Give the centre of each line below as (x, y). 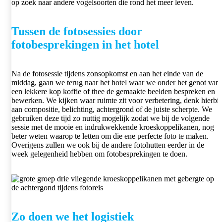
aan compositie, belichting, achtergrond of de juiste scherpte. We (112, 109)
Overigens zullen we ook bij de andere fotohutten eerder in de (108, 145)
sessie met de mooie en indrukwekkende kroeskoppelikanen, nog (113, 127)
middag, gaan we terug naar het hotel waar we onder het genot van (115, 82)
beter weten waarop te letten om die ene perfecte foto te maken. (110, 136)
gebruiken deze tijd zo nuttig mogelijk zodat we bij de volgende (111, 118)
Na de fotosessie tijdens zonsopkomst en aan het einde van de (107, 73)
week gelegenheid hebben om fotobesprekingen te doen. (99, 154)
